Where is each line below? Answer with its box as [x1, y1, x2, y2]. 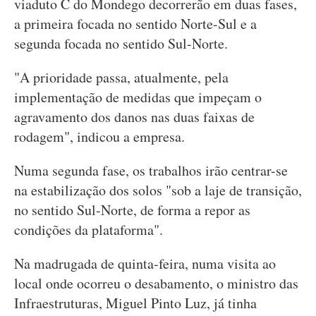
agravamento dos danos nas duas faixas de [14, 107, 255, 126]
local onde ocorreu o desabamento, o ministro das [14, 274, 298, 293]
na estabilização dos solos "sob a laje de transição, [14, 181, 302, 200]
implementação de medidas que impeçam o [14, 87, 262, 107]
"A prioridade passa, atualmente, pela [14, 68, 229, 87]
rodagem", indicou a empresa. [14, 127, 185, 146]
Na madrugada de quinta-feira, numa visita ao [14, 254, 276, 273]
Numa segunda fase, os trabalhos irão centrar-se [14, 161, 288, 180]
